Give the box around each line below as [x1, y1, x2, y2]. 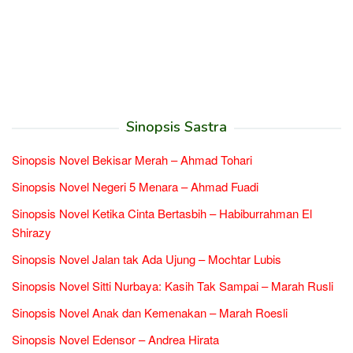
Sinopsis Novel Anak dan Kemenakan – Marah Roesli [12, 304, 288, 321]
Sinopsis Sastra [126, 117, 227, 136]
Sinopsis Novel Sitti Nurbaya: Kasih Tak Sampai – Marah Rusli [12, 277, 333, 294]
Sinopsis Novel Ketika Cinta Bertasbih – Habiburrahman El [12, 205, 312, 221]
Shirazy [12, 224, 51, 240]
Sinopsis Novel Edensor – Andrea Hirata [12, 331, 219, 347]
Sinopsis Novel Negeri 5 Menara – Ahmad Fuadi [12, 178, 258, 195]
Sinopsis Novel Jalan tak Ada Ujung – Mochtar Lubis [12, 251, 281, 267]
